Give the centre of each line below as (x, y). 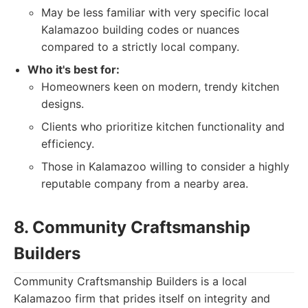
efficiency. (68, 144)
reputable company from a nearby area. (145, 184)
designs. (63, 104)
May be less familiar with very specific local (155, 12)
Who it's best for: (74, 69)
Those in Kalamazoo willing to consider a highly (165, 166)
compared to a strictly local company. (140, 47)
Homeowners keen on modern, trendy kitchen (160, 87)
